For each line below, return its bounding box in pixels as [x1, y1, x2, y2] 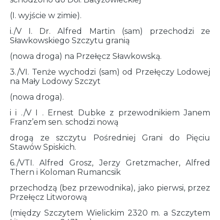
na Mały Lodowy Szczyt [10, 77, 101, 86]
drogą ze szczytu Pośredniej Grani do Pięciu [10, 133, 210, 143]
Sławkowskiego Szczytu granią [10, 36, 130, 46]
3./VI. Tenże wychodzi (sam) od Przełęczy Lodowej [10, 67, 210, 77]
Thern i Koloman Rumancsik [10, 167, 121, 177]
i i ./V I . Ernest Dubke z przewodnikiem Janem [10, 108, 210, 118]
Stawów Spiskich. [10, 142, 76, 152]
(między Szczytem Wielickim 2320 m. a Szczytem [10, 208, 210, 218]
